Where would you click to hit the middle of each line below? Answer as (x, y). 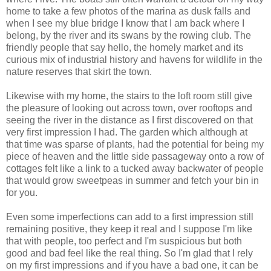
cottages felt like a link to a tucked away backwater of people (135, 169)
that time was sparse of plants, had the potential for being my (135, 145)
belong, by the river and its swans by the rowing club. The (129, 36)
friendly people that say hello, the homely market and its (125, 48)
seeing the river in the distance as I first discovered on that (129, 120)
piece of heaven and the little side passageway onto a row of (135, 157)
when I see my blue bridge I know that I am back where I (125, 24)
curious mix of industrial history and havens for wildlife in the (134, 60)
